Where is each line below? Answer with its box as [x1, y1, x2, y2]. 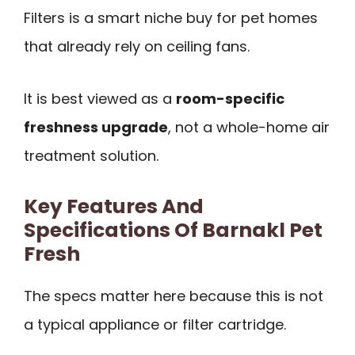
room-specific [176, 89, 284, 109]
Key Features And [24, 192, 204, 220]
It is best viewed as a [24, 89, 176, 109]
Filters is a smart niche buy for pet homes [24, 7, 318, 28]
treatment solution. [24, 146, 158, 166]
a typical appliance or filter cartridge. [24, 314, 286, 334]
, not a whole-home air [168, 117, 330, 138]
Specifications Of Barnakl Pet [24, 216, 323, 244]
